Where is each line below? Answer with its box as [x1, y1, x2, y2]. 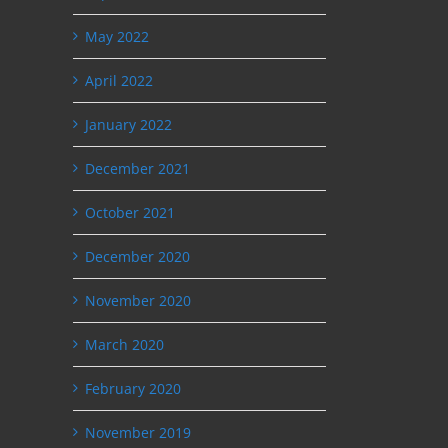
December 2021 [85, 158, 190, 178]
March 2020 [85, 334, 164, 354]
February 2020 [85, 378, 181, 398]
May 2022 [85, 26, 149, 46]
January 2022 [85, 114, 172, 134]
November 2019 [85, 422, 191, 442]
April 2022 [85, 70, 153, 90]
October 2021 [85, 202, 175, 222]
